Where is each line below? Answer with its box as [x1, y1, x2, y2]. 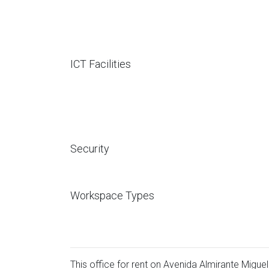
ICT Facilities [70, 58, 131, 70]
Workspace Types [70, 189, 154, 202]
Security [70, 142, 109, 155]
